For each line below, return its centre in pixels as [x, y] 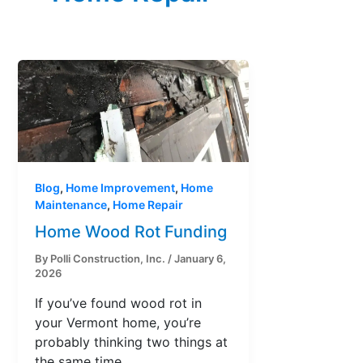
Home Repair [148, 205]
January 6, [200, 259]
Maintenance [71, 205]
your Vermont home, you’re [118, 323]
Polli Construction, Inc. [109, 259]
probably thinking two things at [131, 342]
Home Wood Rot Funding [131, 232]
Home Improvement [120, 188]
